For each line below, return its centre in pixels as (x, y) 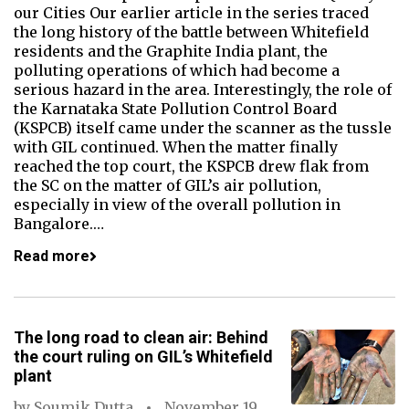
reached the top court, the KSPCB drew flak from (191, 166)
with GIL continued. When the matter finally (176, 147)
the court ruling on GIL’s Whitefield (143, 357)
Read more (52, 256)
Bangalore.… (59, 224)
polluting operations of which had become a (177, 70)
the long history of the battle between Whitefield (191, 32)
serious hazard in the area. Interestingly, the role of (203, 89)
